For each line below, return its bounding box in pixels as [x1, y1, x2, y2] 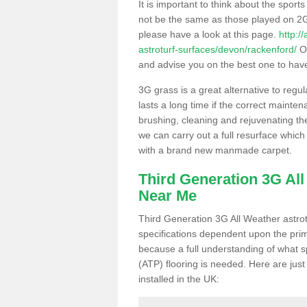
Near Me [138, 186, 197, 204]
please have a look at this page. [138, 28, 279, 40]
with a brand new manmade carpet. [138, 144, 292, 156]
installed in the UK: [138, 273, 219, 284]
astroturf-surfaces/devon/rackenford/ [138, 43, 297, 55]
